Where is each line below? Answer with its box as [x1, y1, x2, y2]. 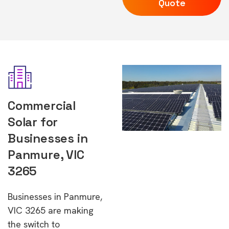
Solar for [8, 114, 58, 130]
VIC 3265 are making [8, 204, 94, 216]
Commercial [8, 98, 76, 113]
